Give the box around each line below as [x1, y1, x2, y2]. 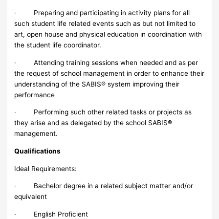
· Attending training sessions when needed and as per [14, 58, 198, 66]
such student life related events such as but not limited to [14, 19, 196, 27]
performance [14, 90, 55, 99]
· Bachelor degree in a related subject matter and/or [14, 182, 194, 190]
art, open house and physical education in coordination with [14, 30, 202, 38]
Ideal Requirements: [14, 164, 77, 173]
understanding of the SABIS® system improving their [14, 80, 180, 88]
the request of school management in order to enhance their [14, 69, 205, 77]
